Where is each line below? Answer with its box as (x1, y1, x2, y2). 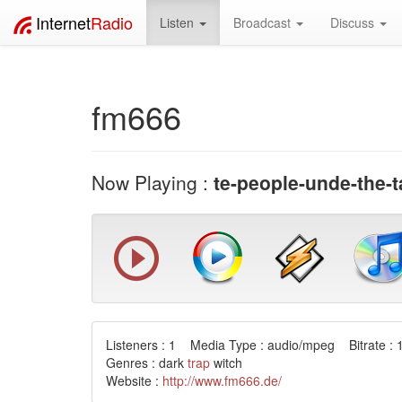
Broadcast (233, 13, 294, 31)
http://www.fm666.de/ (162, 371, 282, 389)
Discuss (330, 13, 378, 31)
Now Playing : (92, 169, 214, 196)
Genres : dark (106, 354, 188, 371)
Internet (36, 11, 91, 34)
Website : (106, 371, 162, 389)
